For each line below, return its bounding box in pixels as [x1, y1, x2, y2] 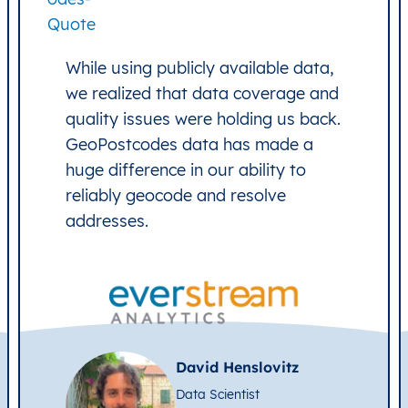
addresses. [66, 209, 148, 231]
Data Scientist [175, 385, 260, 403]
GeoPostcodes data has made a [66, 133, 313, 155]
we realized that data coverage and [66, 82, 339, 104]
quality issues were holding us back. [66, 107, 341, 129]
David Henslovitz [175, 357, 299, 376]
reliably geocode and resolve [66, 184, 286, 206]
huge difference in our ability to [66, 158, 306, 180]
